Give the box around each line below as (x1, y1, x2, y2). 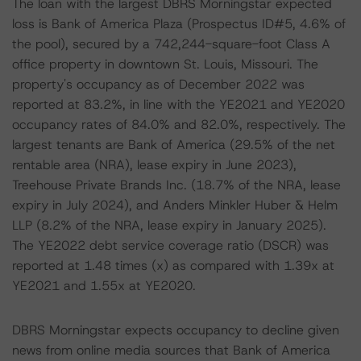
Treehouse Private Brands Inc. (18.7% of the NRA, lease (12, 176, 341, 193)
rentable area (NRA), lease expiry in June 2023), (12, 156, 297, 173)
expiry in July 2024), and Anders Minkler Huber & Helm (12, 197, 338, 214)
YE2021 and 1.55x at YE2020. (12, 277, 196, 294)
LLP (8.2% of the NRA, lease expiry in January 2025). (12, 217, 326, 234)
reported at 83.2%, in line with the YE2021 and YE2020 (12, 96, 345, 113)
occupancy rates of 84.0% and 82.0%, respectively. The (12, 116, 346, 133)
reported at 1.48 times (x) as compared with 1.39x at (12, 257, 334, 274)
